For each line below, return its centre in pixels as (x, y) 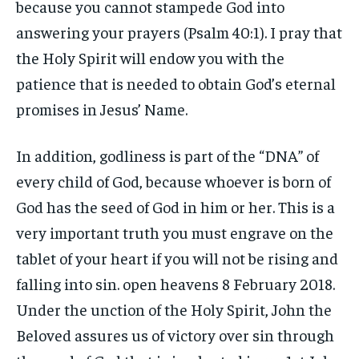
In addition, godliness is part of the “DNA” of (167, 155)
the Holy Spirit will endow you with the (150, 57)
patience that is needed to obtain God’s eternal (176, 83)
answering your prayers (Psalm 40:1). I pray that (179, 32)
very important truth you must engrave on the (175, 232)
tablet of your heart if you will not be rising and (177, 258)
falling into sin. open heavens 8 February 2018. (175, 283)
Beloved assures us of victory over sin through (175, 335)
